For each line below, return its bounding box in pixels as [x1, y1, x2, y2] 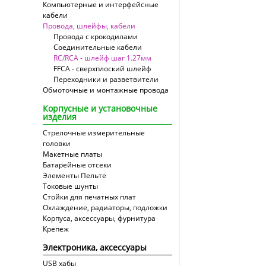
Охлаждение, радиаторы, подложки [43, 202, 167, 213]
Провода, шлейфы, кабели [43, 21, 135, 31]
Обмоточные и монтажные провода [43, 85, 169, 95]
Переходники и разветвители [53, 74, 159, 84]
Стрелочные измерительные [43, 128, 145, 138]
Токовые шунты [43, 181, 98, 191]
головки [43, 138, 71, 148]
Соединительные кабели [53, 42, 142, 52]
